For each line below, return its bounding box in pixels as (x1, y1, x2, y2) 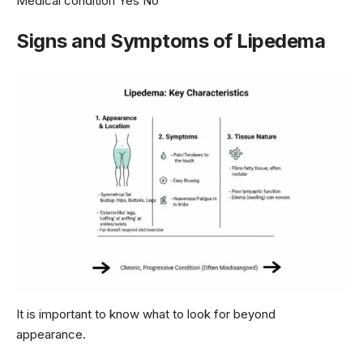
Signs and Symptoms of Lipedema (16, 29, 325, 53)
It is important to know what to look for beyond (16, 305, 275, 322)
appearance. (16, 326, 86, 342)
